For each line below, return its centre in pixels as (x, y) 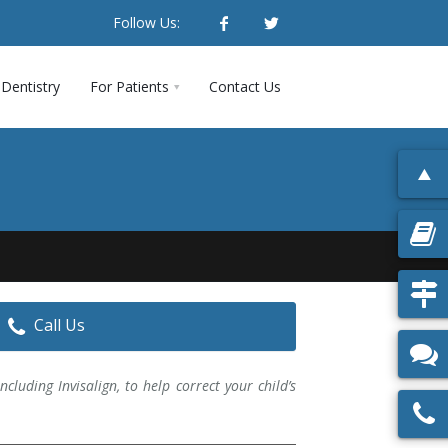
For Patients (129, 86)
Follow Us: (146, 22)
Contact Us (245, 86)
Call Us (60, 325)
